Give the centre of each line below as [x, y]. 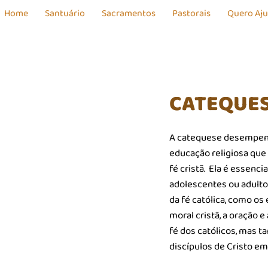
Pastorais [192, 13]
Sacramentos [129, 13]
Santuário [65, 13]
